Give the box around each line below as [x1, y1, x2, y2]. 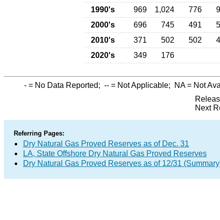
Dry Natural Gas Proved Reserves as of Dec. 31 [23, 139, 189, 148]
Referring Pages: [14, 130, 64, 137]
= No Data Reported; [27, 81, 104, 89]
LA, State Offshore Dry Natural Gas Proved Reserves [23, 149, 207, 158]
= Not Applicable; [109, 81, 174, 89]
